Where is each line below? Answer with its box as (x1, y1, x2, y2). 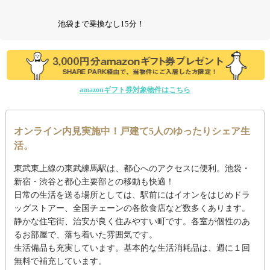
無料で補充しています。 (13, 257, 107, 266)
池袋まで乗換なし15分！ (58, 19, 145, 28)
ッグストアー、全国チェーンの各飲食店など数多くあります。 (13, 204, 250, 213)
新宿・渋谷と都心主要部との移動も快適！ (13, 177, 174, 187)
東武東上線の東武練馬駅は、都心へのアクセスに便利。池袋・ (13, 164, 250, 174)
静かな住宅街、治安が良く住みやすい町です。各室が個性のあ (13, 217, 250, 227)
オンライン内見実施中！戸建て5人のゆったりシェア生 (13, 126, 250, 137)
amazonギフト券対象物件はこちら (80, 86, 190, 95)
